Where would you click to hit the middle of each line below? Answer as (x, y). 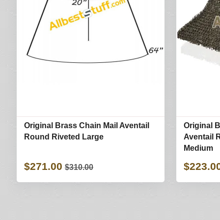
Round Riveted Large (64, 137)
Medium (198, 148)
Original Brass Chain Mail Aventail (87, 126)
